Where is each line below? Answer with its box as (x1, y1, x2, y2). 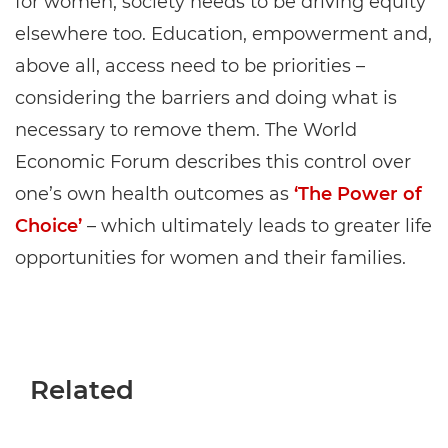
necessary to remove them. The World (15, 119, 357, 142)
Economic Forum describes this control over (15, 151, 411, 174)
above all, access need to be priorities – (15, 55, 365, 78)
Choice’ (15, 215, 82, 238)
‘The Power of (294, 183, 422, 206)
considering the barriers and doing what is (15, 87, 397, 110)
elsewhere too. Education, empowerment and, (15, 23, 432, 46)
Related (30, 374, 134, 407)
